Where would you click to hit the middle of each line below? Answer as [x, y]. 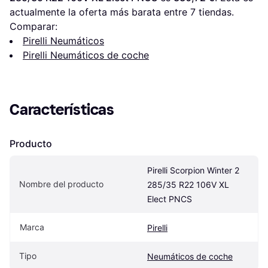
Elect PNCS [170, 199]
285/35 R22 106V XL [188, 185]
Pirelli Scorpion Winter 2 [193, 170]
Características [62, 110]
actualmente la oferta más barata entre [100, 12]
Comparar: [33, 27]
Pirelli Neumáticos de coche [86, 55]
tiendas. [215, 12]
